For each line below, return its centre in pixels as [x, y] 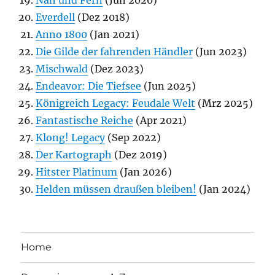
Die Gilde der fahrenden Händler [114, 51]
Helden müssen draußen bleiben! [116, 189]
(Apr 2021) [160, 120]
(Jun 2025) [169, 86]
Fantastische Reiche [85, 120]
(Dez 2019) [140, 154]
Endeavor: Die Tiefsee [89, 86]
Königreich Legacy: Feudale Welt [116, 103]
